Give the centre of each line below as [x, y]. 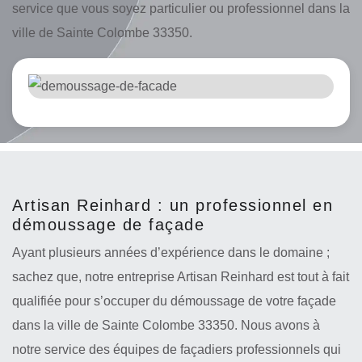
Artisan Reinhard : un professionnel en [173, 205]
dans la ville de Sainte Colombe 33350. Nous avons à [166, 325]
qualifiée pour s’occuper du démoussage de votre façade [174, 301]
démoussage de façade [108, 225]
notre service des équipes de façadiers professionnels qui [177, 349]
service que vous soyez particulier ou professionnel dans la [181, 8]
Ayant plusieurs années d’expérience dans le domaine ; [171, 253]
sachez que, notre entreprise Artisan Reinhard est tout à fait [181, 277]
